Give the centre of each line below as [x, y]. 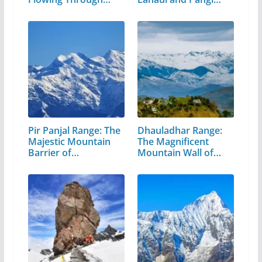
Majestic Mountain [69, 141]
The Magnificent [173, 141]
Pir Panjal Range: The [74, 130]
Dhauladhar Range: [180, 130]
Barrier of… [53, 152]
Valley [151, 10]
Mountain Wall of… [180, 152]
